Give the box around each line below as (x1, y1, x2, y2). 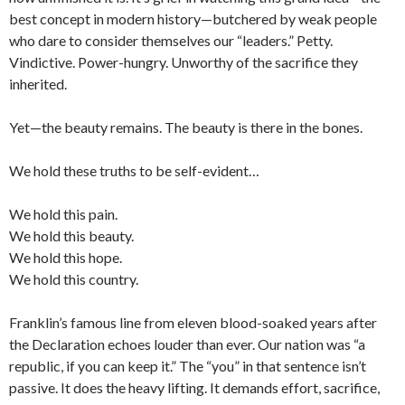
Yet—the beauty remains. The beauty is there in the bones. (9, 118, 363, 137)
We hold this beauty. (9, 227, 134, 245)
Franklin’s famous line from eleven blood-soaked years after (9, 314, 377, 332)
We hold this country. (9, 270, 138, 288)
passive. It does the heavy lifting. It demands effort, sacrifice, (9, 379, 380, 397)
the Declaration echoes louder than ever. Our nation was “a (9, 335, 365, 353)
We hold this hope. (9, 249, 122, 267)
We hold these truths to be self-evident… (9, 162, 259, 180)
